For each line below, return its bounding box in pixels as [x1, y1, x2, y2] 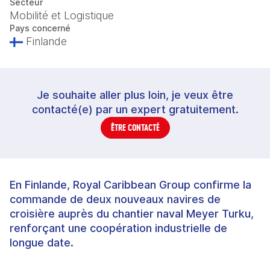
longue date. [10, 236, 74, 249]
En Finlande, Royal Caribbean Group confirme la [10, 178, 251, 191]
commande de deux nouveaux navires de [10, 193, 221, 206]
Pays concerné [10, 23, 71, 33]
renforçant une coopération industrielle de [10, 222, 227, 234]
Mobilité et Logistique [10, 9, 114, 22]
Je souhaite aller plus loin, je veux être [37, 89, 233, 101]
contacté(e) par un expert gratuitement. [31, 103, 239, 116]
